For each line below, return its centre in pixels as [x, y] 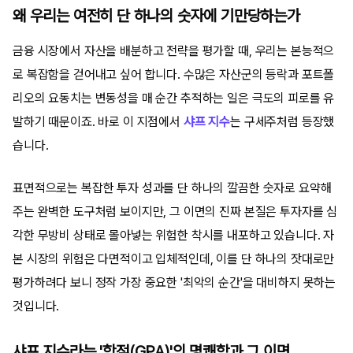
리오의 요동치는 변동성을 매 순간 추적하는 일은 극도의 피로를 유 [174, 98]
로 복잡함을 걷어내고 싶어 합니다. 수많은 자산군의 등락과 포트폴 [174, 74]
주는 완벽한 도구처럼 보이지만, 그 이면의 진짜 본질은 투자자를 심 [175, 211]
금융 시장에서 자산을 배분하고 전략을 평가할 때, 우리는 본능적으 [174, 50]
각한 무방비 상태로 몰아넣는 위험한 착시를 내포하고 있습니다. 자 [174, 235]
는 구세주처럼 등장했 [282, 121]
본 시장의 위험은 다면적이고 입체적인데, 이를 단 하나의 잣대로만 [174, 258]
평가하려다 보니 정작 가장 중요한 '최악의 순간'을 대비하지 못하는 [175, 282]
